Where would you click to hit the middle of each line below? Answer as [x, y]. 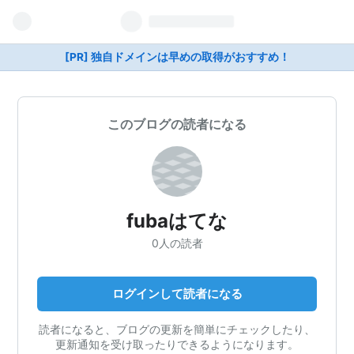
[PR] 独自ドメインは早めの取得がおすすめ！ [177, 57]
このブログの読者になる [177, 124]
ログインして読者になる [177, 293]
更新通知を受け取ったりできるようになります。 [177, 344]
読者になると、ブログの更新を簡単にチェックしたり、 [177, 329]
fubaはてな [177, 221]
